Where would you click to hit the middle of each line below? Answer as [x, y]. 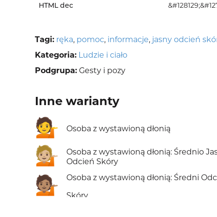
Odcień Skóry [92, 162]
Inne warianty [77, 101]
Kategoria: [56, 55]
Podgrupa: [56, 71]
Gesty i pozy [101, 71]
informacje [128, 40]
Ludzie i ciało [103, 55]
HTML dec [56, 6]
